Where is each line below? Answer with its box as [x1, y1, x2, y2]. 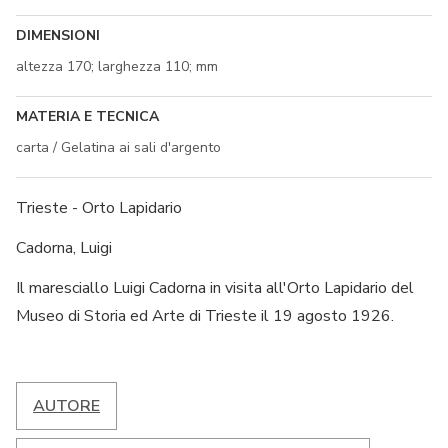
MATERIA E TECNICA [16, 106, 159, 126]
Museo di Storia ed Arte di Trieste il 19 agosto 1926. [16, 304, 394, 327]
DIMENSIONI [16, 25, 100, 45]
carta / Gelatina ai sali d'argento [16, 137, 221, 157]
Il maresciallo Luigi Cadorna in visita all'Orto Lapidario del [16, 276, 414, 299]
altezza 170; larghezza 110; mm [16, 56, 218, 76]
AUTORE [33, 394, 100, 417]
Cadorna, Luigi [16, 236, 112, 259]
